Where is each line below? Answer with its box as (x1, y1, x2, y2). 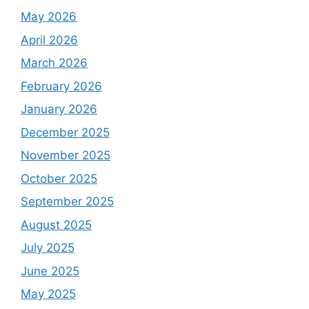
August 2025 (21, 217, 92, 232)
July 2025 (21, 241, 74, 255)
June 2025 (21, 263, 79, 278)
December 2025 (21, 125, 110, 139)
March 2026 (21, 56, 88, 70)
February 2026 (21, 79, 102, 93)
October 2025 (21, 171, 97, 186)
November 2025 (21, 148, 110, 163)
